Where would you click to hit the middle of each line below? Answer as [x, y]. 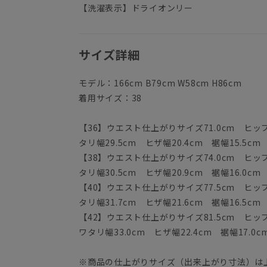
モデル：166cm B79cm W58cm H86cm [160, 83]
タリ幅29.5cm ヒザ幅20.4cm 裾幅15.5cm [170, 143]
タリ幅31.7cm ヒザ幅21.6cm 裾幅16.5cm [170, 202]
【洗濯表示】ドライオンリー [136, 8]
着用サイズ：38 [111, 98]
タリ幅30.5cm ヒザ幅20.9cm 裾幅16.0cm [170, 173]
